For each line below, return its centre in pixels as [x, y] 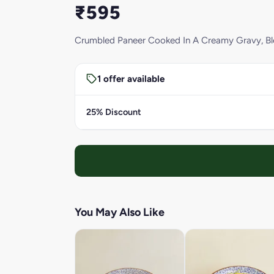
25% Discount [113, 112]
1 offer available [131, 79]
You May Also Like [120, 212]
